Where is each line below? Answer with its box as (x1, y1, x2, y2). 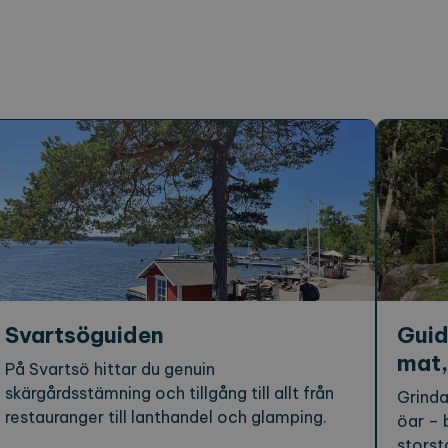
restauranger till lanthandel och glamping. (5, 407, 327, 428)
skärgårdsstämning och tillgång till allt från (5, 383, 334, 404)
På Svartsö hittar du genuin (5, 359, 215, 380)
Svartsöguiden (5, 321, 164, 350)
